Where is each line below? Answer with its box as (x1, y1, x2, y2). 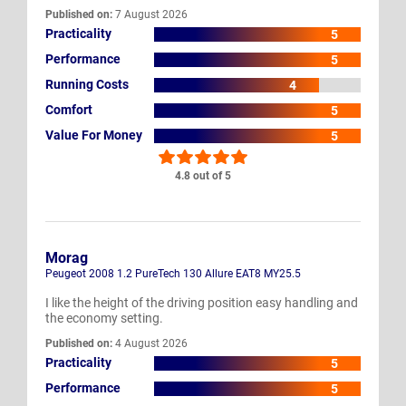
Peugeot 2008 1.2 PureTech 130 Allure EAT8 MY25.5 (45, 266, 301, 280)
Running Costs (45, 77, 129, 92)
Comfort (45, 102, 92, 118)
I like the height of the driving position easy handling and (45, 295, 358, 310)
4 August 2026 (112, 336, 188, 350)
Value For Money (45, 128, 142, 143)
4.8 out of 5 (175, 169, 231, 182)
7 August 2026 (112, 7, 188, 21)
